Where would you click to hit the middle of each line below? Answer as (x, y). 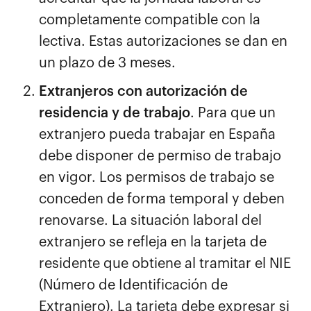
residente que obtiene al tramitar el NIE (165, 264)
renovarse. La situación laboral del (150, 221)
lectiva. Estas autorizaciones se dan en (163, 42)
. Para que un (233, 113)
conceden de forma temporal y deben (162, 199)
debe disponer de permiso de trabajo (160, 156)
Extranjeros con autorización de (143, 92)
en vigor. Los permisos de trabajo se (157, 178)
